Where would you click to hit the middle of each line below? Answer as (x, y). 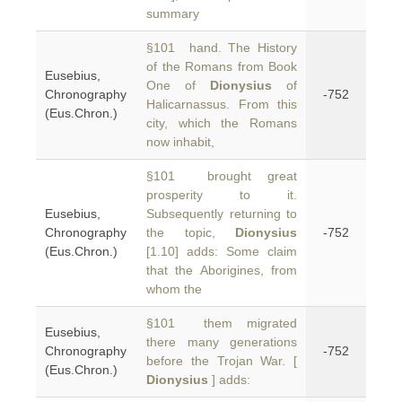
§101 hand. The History (222, 48)
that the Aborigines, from (222, 270)
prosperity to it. (222, 195)
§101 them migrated (222, 323)
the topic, (191, 232)
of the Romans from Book (222, 66)
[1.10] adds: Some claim (222, 251)
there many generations (222, 342)
